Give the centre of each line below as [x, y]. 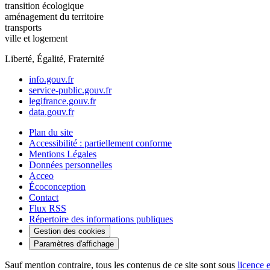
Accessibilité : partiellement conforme [100, 143]
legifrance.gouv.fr [62, 101]
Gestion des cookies [70, 231]
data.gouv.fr [52, 111]
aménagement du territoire [54, 16]
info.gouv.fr [51, 79]
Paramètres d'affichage [74, 243]
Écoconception [57, 186]
